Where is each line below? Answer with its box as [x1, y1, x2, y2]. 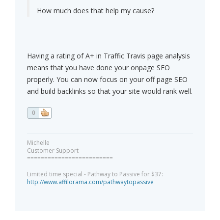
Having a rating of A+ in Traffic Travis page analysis [27, 51, 190, 61]
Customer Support [27, 146, 79, 155]
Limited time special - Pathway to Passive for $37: [27, 170, 163, 179]
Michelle [27, 138, 50, 147]
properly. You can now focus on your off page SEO [27, 75, 188, 84]
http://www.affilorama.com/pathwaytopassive [27, 178, 154, 187]
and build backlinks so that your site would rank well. [27, 86, 192, 96]
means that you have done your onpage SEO [27, 63, 170, 73]
